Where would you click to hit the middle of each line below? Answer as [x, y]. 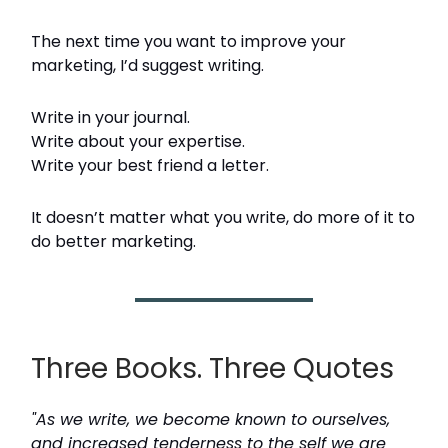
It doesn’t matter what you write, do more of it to [223, 217]
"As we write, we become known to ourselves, [210, 419]
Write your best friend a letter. [150, 165]
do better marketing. [113, 241]
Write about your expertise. [138, 141]
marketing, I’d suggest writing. [147, 65]
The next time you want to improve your [188, 41]
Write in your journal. [110, 117]
